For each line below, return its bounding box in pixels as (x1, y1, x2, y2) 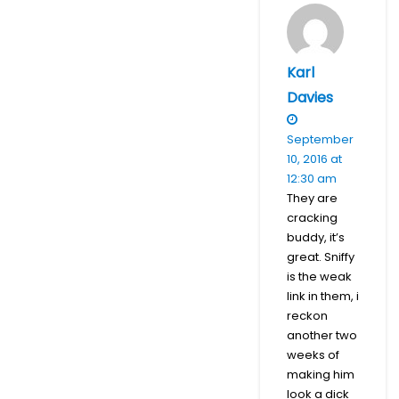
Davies (287, 86, 333, 108)
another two (287, 326, 357, 344)
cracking (287, 208, 338, 226)
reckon (287, 306, 328, 324)
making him (287, 365, 354, 383)
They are (287, 189, 338, 207)
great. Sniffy (287, 248, 354, 265)
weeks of (287, 346, 339, 363)
